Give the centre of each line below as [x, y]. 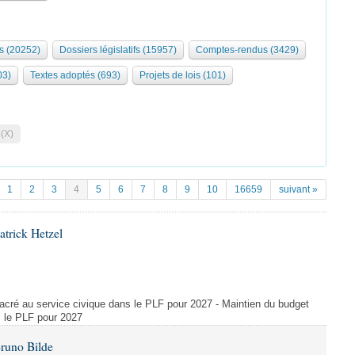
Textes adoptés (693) [75, 75]
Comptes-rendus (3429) [247, 50]
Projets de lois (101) [183, 75]
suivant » [298, 189]
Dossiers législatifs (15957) [118, 50]
